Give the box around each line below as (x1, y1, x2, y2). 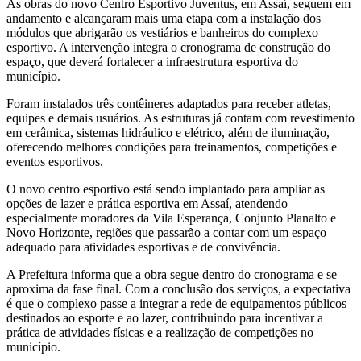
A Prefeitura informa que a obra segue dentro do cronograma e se (6, 267, 337, 281)
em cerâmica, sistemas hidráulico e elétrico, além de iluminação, (6, 125, 330, 139)
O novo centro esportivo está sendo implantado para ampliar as (6, 181, 325, 196)
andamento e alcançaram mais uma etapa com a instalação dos (6, 10, 321, 25)
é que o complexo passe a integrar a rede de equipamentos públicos (6, 296, 346, 310)
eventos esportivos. (6, 154, 103, 168)
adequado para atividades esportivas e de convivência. (6, 239, 280, 254)
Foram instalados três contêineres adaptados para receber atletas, (6, 96, 331, 110)
